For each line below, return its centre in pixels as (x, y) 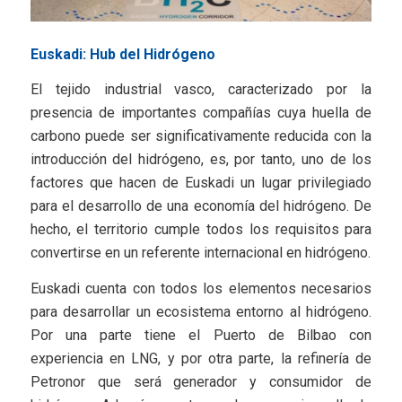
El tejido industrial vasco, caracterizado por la (201, 90)
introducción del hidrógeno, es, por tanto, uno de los (201, 160)
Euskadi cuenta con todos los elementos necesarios (201, 288)
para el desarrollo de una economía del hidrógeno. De (201, 206)
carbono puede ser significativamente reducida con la (201, 136)
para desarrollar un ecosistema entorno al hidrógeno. (201, 311)
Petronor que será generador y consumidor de (201, 381)
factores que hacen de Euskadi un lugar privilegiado (201, 183)
